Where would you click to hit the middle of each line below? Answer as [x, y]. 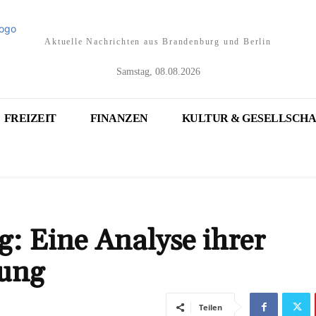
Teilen [211, 307]
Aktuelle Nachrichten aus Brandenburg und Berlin [158, 42]
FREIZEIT [30, 118]
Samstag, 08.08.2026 [158, 72]
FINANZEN [119, 118]
